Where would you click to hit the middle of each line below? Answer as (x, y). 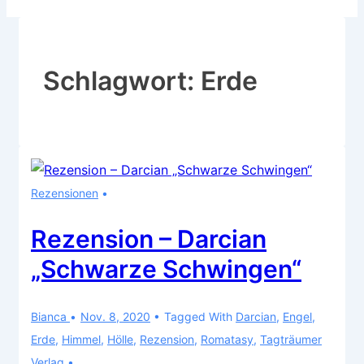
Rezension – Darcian (149, 238)
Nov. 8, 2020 (115, 316)
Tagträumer (291, 339)
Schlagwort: (122, 81)
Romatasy (227, 339)
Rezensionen (65, 193)
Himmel (81, 339)
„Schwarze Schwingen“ (166, 269)
